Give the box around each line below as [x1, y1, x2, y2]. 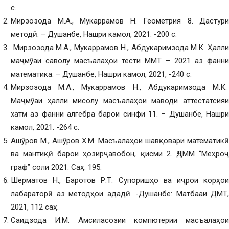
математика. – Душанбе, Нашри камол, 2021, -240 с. [11, 70, 192, 79]
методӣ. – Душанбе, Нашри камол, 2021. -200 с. [11, 30, 177, 39]
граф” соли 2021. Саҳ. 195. [11, 163, 102, 172]
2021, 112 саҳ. [11, 202, 59, 212]
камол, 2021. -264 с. [11, 123, 79, 132]
